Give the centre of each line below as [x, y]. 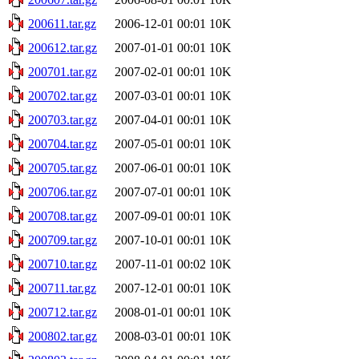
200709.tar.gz [63, 240]
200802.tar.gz [63, 336]
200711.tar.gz [62, 288]
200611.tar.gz [62, 23]
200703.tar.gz [63, 119]
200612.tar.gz [63, 47]
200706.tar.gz [63, 192]
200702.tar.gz [63, 95]
